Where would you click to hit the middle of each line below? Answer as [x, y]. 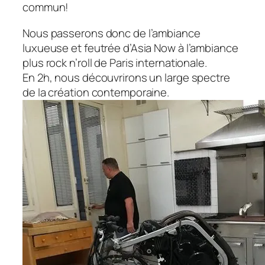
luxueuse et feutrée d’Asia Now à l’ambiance [130, 48]
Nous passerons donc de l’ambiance [112, 33]
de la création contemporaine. [96, 92]
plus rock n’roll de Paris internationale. [115, 62]
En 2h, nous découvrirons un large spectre [126, 77]
